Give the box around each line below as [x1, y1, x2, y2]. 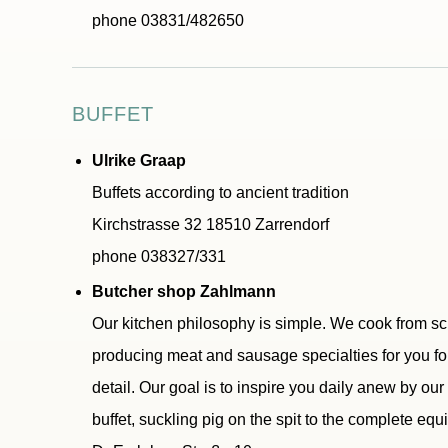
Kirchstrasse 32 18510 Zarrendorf [92, 216, 329, 233]
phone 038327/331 [92, 248, 226, 265]
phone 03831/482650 [92, 12, 244, 29]
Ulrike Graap [92, 152, 186, 169]
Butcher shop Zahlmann [92, 283, 276, 300]
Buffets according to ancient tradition [92, 184, 349, 201]
